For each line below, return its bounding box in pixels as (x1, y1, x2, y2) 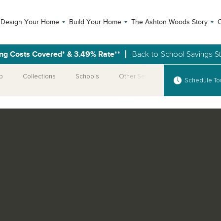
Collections (23, 74, 56, 80)
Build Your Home (69, 18, 121, 26)
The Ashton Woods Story (131, 18, 208, 26)
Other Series (119, 74, 156, 80)
